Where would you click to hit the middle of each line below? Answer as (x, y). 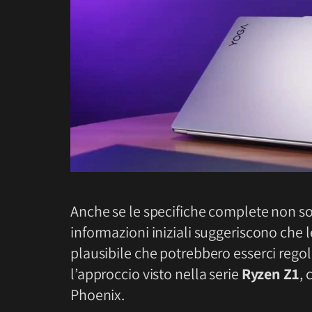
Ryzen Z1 (270, 273)
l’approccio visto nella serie (156, 273)
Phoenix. (98, 294)
